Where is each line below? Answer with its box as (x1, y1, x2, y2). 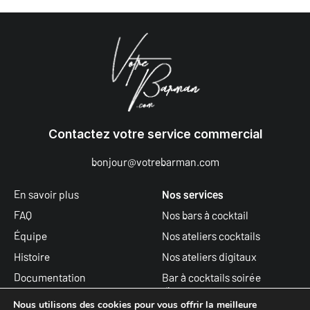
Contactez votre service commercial (48, 126, 262, 141)
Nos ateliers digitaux (162, 249, 257, 263)
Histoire (14, 249, 50, 263)
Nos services (162, 187, 224, 201)
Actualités (14, 291, 61, 304)
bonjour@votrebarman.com (91, 154, 219, 168)
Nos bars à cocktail (162, 208, 248, 221)
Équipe (14, 228, 47, 242)
